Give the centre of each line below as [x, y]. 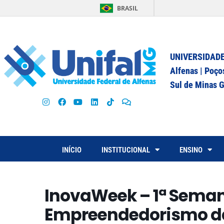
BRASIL [127, 8]
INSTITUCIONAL [126, 150]
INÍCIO [72, 150]
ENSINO [191, 150]
